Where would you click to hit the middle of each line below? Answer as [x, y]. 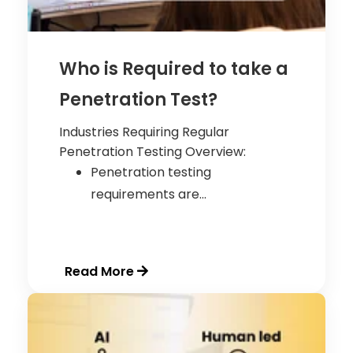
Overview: [214, 152]
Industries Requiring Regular [144, 132]
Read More [99, 272]
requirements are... [149, 195]
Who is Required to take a [174, 69]
